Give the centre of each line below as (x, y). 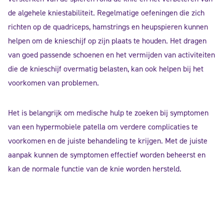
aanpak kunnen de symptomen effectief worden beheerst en (107, 155)
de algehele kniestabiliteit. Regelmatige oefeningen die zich (106, 13)
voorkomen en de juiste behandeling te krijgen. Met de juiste (108, 141)
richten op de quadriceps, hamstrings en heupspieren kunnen (108, 27)
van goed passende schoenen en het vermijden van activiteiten (111, 55)
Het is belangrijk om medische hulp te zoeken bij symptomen (108, 113)
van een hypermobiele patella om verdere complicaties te (103, 127)
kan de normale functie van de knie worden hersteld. (95, 169)
